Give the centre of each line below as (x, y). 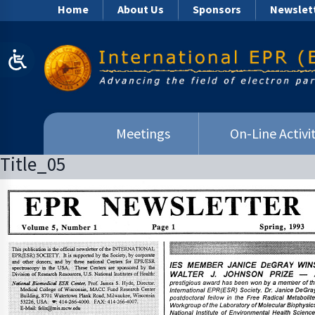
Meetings (143, 134)
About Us (141, 9)
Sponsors (217, 9)
